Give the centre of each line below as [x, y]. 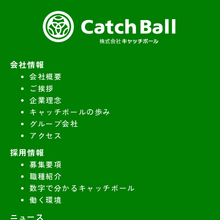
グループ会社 [54, 124]
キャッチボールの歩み [70, 112]
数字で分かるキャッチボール [82, 189]
